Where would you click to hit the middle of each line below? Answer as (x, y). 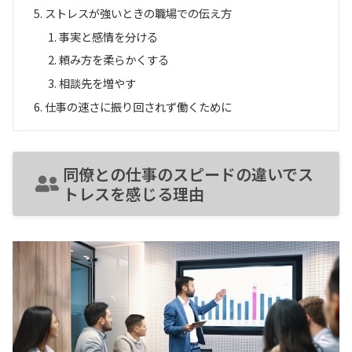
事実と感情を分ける (108, 36)
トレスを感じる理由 (134, 193)
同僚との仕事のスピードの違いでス (188, 174)
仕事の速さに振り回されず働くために (139, 107)
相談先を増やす (97, 83)
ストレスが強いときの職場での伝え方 (139, 13)
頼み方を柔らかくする (114, 60)
